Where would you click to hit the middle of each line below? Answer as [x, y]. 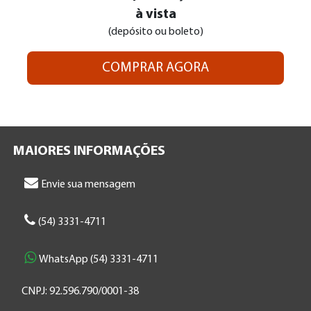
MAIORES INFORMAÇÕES [90, 152]
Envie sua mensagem [89, 185]
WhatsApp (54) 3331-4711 [99, 260]
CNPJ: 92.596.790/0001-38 [76, 292]
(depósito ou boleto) [155, 32]
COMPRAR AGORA [155, 68]
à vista [155, 15]
